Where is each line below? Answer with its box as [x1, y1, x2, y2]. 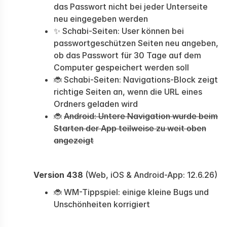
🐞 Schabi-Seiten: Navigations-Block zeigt [54, 74, 218, 85]
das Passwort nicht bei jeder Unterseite [54, 2, 208, 12]
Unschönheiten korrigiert [54, 199, 150, 209]
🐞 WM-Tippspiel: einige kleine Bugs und [54, 187, 209, 197]
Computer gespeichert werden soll [54, 62, 189, 72]
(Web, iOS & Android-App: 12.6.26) [83, 170, 217, 180]
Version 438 [33, 170, 83, 180]
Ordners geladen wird [54, 99, 138, 109]
